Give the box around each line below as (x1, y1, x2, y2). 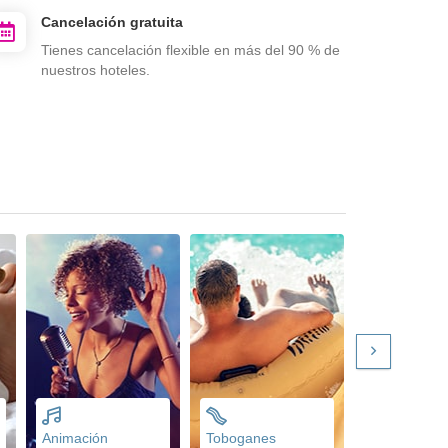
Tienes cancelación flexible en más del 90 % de (41, 41, 340, 58)
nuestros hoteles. (41, 61, 150, 78)
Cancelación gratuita (41, 13, 183, 30)
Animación (42, 429, 108, 446)
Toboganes (206, 429, 276, 446)
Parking (370, 429, 418, 446)
